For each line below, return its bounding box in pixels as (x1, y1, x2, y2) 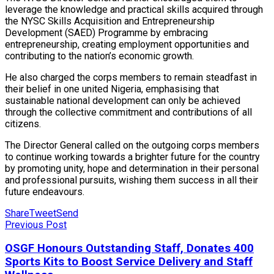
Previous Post (5, 218, 67, 231)
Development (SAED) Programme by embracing (5, 26, 208, 39)
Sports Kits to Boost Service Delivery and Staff (5, 255, 253, 269)
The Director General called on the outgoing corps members (5, 139, 259, 151)
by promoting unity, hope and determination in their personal (5, 162, 259, 174)
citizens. (5, 117, 41, 130)
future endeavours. (5, 185, 84, 198)
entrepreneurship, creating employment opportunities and (5, 38, 249, 50)
